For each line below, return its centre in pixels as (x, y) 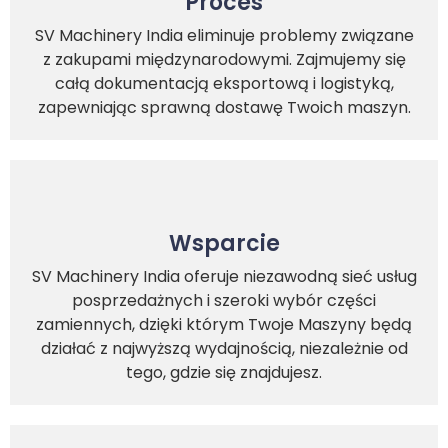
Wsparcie (224, 244)
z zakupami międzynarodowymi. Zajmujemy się (224, 60)
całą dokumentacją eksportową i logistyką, (224, 84)
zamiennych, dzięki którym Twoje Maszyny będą (224, 325)
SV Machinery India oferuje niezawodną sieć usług (224, 277)
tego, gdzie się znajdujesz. (224, 373)
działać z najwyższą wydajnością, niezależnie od (224, 349)
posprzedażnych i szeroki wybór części (224, 301)
